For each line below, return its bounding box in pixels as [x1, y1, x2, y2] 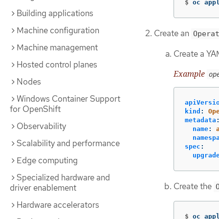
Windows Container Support [17, 93, 120, 104]
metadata [185, 116, 216, 124]
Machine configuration [17, 25, 99, 36]
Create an [154, 27, 191, 39]
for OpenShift [10, 104, 61, 114]
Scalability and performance [17, 138, 120, 149]
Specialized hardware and [17, 172, 110, 183]
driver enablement [10, 182, 76, 193]
